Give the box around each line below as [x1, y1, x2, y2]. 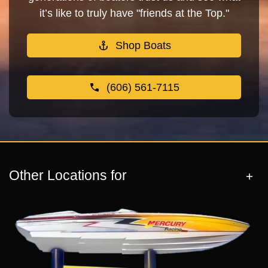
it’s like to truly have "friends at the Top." [39, 7, 229, 19]
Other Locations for [9, 168, 127, 183]
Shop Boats [115, 39, 171, 51]
